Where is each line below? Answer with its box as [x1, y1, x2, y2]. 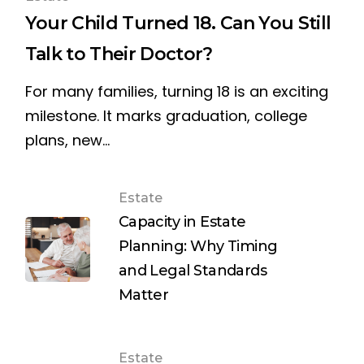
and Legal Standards [118, 262, 267, 280]
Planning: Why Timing [118, 237, 278, 256]
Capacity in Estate [118, 213, 246, 232]
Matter [118, 286, 169, 305]
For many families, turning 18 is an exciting [24, 81, 328, 102]
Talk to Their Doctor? [24, 43, 213, 66]
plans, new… [24, 130, 110, 151]
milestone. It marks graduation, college [24, 106, 307, 127]
